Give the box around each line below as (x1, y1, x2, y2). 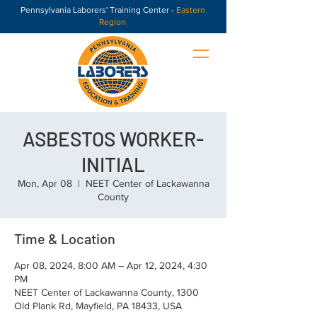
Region (99, 17, 126, 27)
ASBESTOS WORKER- (23, 127, 204, 151)
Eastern (175, 5, 205, 15)
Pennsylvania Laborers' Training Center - (20, 5, 176, 15)
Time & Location (14, 230, 115, 247)
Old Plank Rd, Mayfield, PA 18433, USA (14, 300, 182, 311)
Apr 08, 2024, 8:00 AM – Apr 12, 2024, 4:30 (14, 260, 207, 271)
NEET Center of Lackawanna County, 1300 (14, 287, 199, 298)
